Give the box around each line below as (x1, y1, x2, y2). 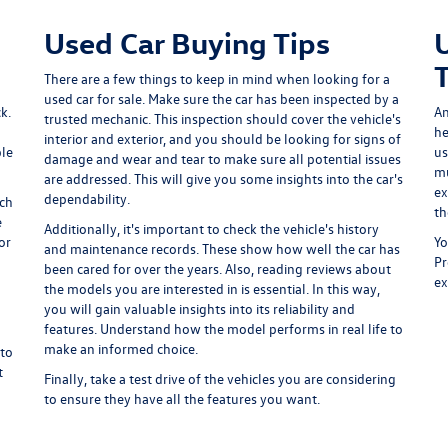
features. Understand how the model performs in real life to (44, 319, 403, 339)
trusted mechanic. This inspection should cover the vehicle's (44, 109, 401, 129)
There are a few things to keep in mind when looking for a (44, 69, 390, 89)
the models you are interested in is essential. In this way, (44, 279, 380, 299)
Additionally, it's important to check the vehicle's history (44, 219, 379, 239)
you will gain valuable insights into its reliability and (44, 299, 355, 319)
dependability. (44, 189, 130, 209)
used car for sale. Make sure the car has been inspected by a (44, 89, 399, 109)
